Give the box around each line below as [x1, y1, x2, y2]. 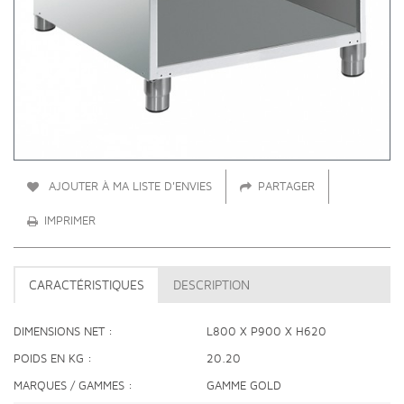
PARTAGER [258, 179, 315, 193]
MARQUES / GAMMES [14, 379, 124, 392]
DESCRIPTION [173, 278, 250, 292]
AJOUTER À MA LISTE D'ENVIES [45, 179, 212, 193]
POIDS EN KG [14, 352, 84, 365]
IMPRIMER [44, 214, 96, 227]
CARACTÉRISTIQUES [29, 278, 144, 292]
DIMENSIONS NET [14, 325, 105, 338]
